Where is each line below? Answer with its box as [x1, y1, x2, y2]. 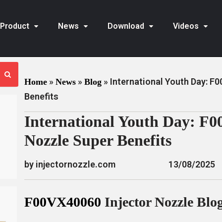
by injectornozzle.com [24, 159, 115, 169]
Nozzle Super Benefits [24, 131, 171, 149]
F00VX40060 [24, 194, 101, 210]
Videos [172, 21, 199, 31]
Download [107, 21, 144, 31]
